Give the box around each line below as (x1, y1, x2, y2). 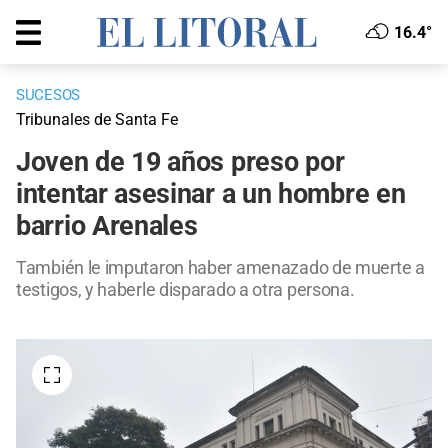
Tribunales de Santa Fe (16, 110, 178, 130)
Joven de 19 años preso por (16, 146, 345, 179)
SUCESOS (16, 86, 80, 105)
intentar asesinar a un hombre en (16, 178, 406, 211)
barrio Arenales (16, 210, 198, 243)
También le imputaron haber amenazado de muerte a (16, 257, 425, 279)
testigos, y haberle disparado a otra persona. (16, 279, 355, 301)
